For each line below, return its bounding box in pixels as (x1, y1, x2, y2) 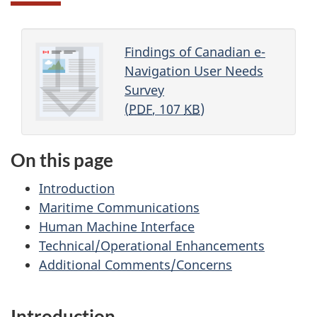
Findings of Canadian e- (125, 42, 265, 60)
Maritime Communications (39, 199, 200, 217)
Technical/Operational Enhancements (39, 237, 265, 255)
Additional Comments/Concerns (39, 256, 232, 274)
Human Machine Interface (39, 218, 195, 236)
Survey (125, 81, 164, 98)
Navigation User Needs (125, 62, 263, 79)
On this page (11, 148, 113, 171)
